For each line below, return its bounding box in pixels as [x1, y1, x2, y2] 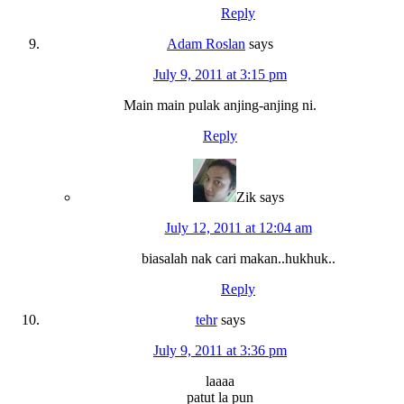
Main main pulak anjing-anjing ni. [124, 96, 317, 113]
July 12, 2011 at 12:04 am [164, 219, 312, 235]
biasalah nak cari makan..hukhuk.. [141, 250, 335, 266]
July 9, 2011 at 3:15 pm [153, 66, 287, 82]
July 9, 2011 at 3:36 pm [153, 342, 287, 358]
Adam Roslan [167, 35, 245, 51]
